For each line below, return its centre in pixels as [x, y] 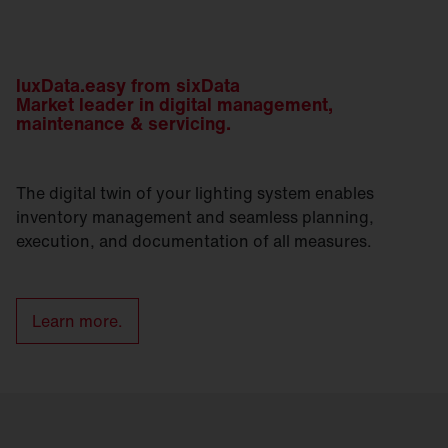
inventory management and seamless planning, [195, 216]
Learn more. [77, 320]
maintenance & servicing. [123, 122]
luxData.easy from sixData [128, 84]
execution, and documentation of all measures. [194, 240]
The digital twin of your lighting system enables [195, 192]
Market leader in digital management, [174, 103]
